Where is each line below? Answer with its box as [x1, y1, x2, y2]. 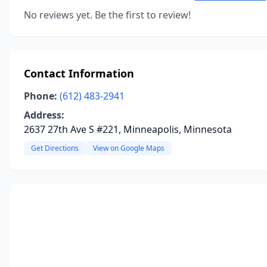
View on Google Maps [93, 143, 164, 153]
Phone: [24, 89, 57, 103]
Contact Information [24, 66, 134, 80]
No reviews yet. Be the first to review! [24, 8, 191, 21]
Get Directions [31, 143, 79, 153]
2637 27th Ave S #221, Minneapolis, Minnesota [24, 123, 232, 136]
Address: [24, 108, 64, 122]
